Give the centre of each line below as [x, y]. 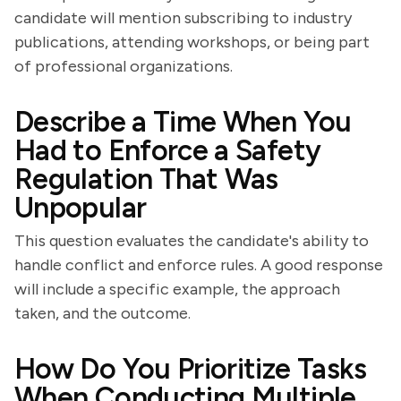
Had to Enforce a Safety [168, 150]
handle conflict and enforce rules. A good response [199, 265]
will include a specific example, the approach [177, 289]
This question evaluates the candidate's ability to [192, 241]
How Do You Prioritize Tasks [191, 369]
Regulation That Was [146, 179]
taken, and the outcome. [102, 313]
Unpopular [81, 208]
